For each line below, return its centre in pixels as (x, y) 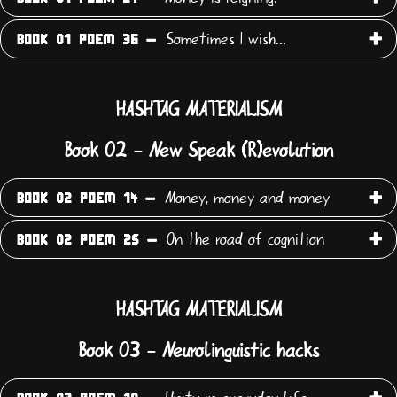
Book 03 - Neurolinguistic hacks (198, 350)
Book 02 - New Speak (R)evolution (198, 151)
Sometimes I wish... (223, 39)
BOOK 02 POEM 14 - (86, 199)
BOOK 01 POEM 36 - (86, 40)
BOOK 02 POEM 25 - (87, 241)
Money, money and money (245, 198)
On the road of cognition (243, 240)
